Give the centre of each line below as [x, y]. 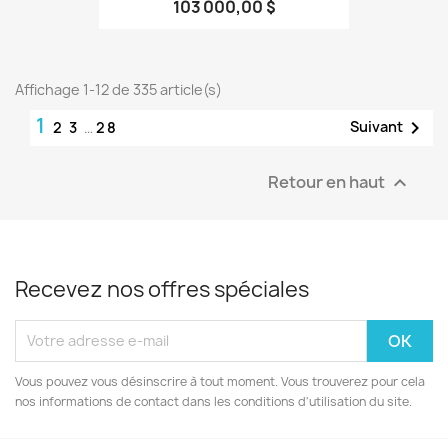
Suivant [376, 126]
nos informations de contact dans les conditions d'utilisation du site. [213, 401]
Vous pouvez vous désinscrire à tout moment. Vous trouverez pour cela [220, 381]
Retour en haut [328, 181]
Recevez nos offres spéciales [162, 289]
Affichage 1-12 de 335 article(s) [118, 89]
